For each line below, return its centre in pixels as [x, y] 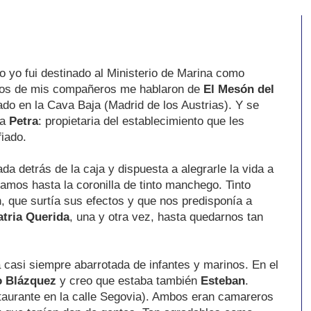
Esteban [223, 280]
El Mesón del [239, 89]
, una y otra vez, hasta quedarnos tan [166, 216]
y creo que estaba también [128, 280]
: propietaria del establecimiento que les [141, 120]
